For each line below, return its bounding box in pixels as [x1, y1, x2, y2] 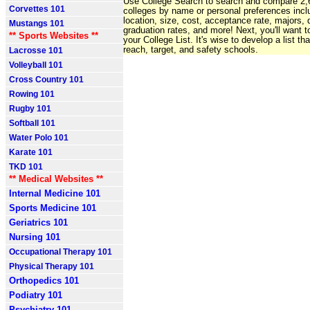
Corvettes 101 [9, 4, 65, 14]
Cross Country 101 [9, 75, 84, 84]
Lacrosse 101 [9, 46, 63, 55]
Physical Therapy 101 [9, 262, 94, 271]
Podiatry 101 [9, 290, 62, 300]
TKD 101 [9, 162, 43, 172]
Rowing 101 [9, 89, 55, 99]
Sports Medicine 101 [9, 203, 96, 213]
